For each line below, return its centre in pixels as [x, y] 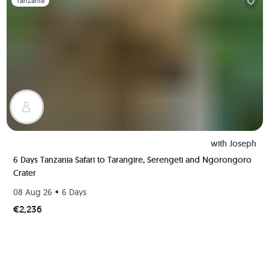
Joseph [243, 144]
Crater [24, 173]
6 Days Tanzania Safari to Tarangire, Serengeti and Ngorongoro [132, 160]
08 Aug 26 [32, 192]
